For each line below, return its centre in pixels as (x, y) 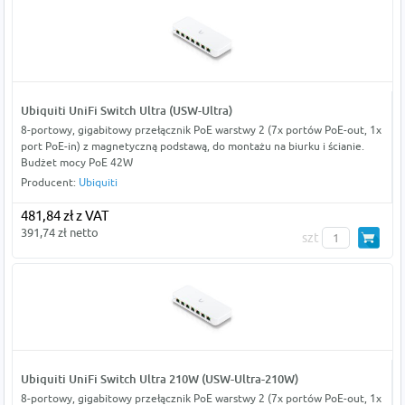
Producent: (49, 183)
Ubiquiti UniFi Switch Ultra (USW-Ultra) (126, 111)
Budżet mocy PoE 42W (76, 163)
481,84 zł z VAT (64, 216)
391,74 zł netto (59, 233)
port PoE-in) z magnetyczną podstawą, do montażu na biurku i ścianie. (192, 146)
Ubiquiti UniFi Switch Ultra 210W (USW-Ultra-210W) (159, 379)
